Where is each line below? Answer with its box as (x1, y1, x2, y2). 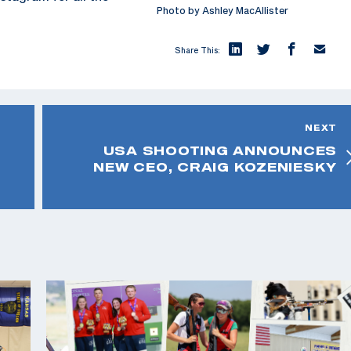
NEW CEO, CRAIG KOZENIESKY (93, 159, 337, 174)
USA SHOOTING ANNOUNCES (103, 143, 337, 157)
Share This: (175, 45, 220, 55)
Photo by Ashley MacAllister (157, 4, 288, 16)
